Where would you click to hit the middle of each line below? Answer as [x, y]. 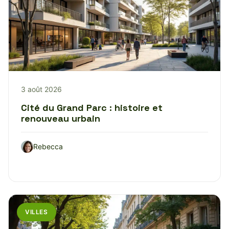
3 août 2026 [41, 89]
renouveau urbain [61, 118]
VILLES [37, 212]
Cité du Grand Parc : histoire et [92, 107]
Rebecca [48, 146]
